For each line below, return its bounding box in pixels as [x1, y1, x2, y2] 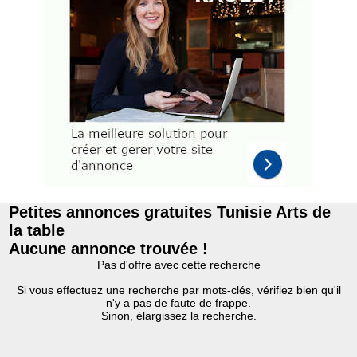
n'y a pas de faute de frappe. [106, 296, 251, 309]
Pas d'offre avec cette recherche [96, 258, 261, 271]
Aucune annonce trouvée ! [9, 240, 209, 257]
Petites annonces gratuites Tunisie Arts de [9, 203, 331, 221]
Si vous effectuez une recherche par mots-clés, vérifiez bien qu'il [16, 284, 341, 296]
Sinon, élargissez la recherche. [100, 309, 257, 322]
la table [9, 222, 65, 239]
